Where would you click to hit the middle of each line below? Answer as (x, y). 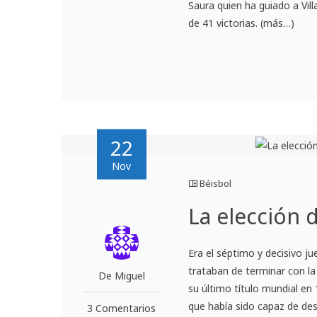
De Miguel (121, 276)
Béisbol (216, 184)
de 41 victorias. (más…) (242, 23)
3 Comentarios (122, 309)
